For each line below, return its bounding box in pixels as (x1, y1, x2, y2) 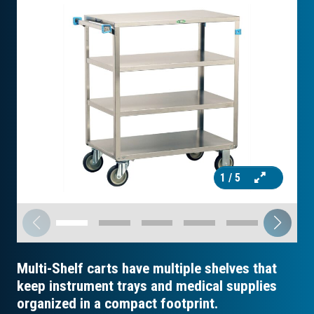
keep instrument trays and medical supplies (17, 277, 277, 295)
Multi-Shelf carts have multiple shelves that (17, 259, 277, 278)
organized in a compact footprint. (17, 294, 218, 313)
